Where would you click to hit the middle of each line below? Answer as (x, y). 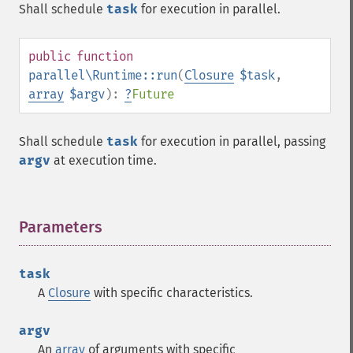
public (50, 56)
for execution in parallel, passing (232, 141)
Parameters (61, 227)
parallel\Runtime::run (103, 75)
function (105, 56)
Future (153, 94)
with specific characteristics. (172, 293)
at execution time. (104, 160)
